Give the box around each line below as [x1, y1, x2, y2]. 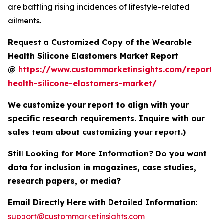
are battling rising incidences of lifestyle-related [8, 2, 190, 12]
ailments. [8, 16, 41, 26]
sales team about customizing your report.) [8, 127, 186, 137]
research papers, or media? [8, 176, 123, 186]
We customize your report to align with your [8, 100, 189, 110]
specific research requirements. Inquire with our [8, 113, 205, 124]
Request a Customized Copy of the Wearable [8, 37, 192, 47]
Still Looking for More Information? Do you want [8, 149, 207, 159]
